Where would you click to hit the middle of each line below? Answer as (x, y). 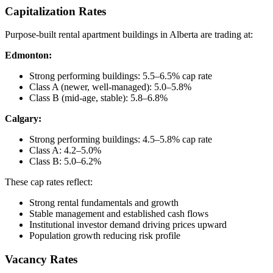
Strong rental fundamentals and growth (104, 203)
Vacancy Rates (41, 260)
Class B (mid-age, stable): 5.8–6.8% (98, 98)
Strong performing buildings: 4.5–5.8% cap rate (121, 140)
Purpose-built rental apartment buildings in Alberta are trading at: (129, 35)
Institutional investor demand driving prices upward (128, 225)
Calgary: (23, 119)
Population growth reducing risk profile (105, 236)
